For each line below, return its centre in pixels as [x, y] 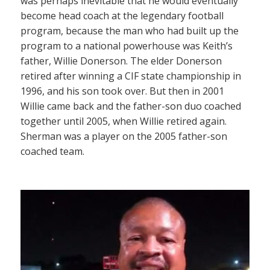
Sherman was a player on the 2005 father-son [124, 137]
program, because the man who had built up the [130, 31]
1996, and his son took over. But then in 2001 [122, 91]
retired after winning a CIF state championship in [131, 76]
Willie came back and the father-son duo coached [131, 106]
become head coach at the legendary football [122, 16]
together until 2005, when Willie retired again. [124, 121]
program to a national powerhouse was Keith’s [127, 46]
